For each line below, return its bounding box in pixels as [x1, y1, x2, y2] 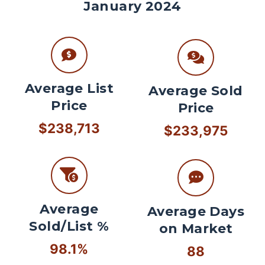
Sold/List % [29, 218, 109, 234]
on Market [159, 220, 233, 237]
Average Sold [148, 83, 243, 99]
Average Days [147, 203, 245, 219]
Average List [24, 80, 114, 97]
